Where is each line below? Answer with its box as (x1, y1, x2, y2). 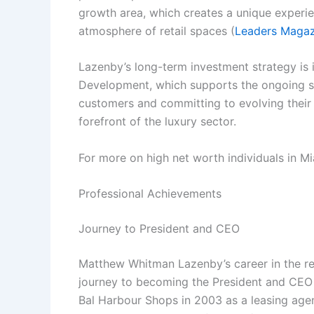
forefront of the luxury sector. (78, 114, 236, 129)
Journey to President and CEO (78, 221, 240, 236)
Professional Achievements (78, 186, 221, 201)
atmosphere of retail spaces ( (78, 23, 235, 38)
